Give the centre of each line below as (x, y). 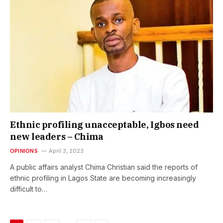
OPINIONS (24, 151)
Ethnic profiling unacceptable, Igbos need (105, 125)
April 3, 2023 (66, 151)
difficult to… (29, 189)
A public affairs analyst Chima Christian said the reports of (104, 167)
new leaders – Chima (57, 137)
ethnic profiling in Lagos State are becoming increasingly (103, 178)
